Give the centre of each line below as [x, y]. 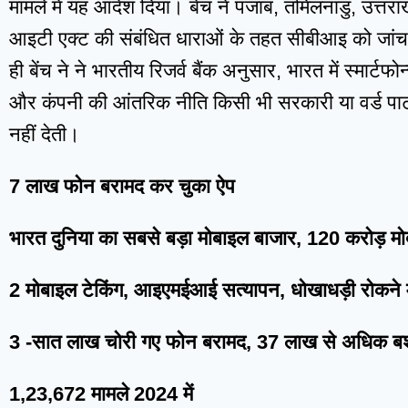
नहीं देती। [45, 135]
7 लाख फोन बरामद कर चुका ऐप [122, 187]
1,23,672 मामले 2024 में [101, 394]
